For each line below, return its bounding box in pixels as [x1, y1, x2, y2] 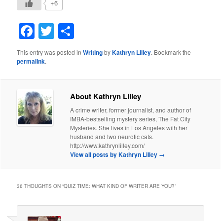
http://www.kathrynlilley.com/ [70, 141, 145, 149]
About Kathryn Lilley [70, 90, 142, 102]
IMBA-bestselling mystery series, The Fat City [70, 114, 191, 123]
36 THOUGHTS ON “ [17, 182, 64, 189]
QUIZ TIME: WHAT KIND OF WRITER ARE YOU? [64, 182, 175, 189]
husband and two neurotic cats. [70, 132, 154, 141]
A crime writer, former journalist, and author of [70, 105, 191, 114]
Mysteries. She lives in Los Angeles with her [70, 123, 188, 132]
